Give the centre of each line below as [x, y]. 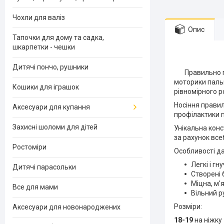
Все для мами [35, 187]
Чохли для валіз [39, 17]
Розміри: [188, 206]
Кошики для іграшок [46, 87]
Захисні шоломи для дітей [55, 127]
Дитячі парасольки [44, 167]
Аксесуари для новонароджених [66, 207]
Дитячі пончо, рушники [50, 67]
